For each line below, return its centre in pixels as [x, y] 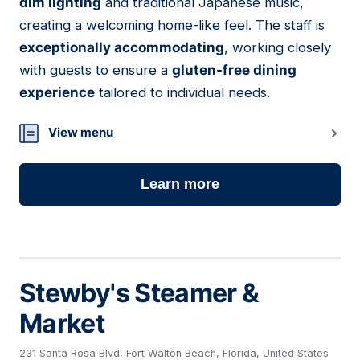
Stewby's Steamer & [139, 293]
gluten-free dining [234, 70]
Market [62, 324]
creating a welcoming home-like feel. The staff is [172, 25]
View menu [81, 133]
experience [57, 93]
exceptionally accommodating [122, 48]
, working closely [278, 48]
